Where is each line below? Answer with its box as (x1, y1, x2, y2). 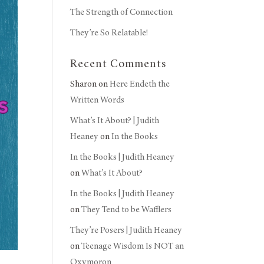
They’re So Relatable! (70, 28, 148, 38)
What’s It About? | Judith (70, 115, 160, 126)
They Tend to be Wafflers (81, 204, 172, 214)
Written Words (70, 95, 125, 105)
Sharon (70, 79, 97, 89)
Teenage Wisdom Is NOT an (81, 241, 184, 251)
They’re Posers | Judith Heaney (70, 225, 183, 235)
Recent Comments (70, 58, 167, 71)
